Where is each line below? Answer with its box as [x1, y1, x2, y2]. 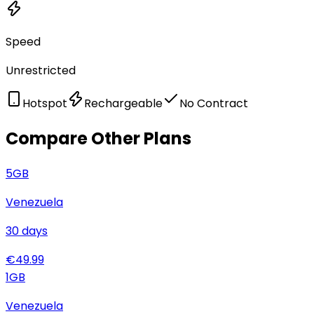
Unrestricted [6, 62, 76, 78]
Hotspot [22, 95, 67, 111]
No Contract [179, 95, 248, 111]
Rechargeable [84, 95, 163, 111]
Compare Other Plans [6, 126, 191, 150]
